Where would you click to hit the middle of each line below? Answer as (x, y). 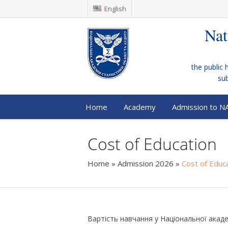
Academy (140, 107)
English (115, 9)
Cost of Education (152, 144)
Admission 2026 (146, 163)
